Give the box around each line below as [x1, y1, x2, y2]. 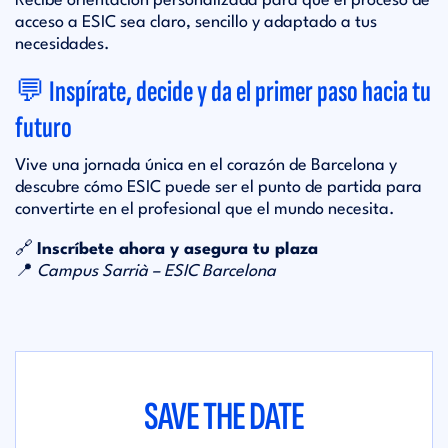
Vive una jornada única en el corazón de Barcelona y [15, 157, 397, 174]
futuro [15, 110, 72, 146]
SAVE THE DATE [144, 393, 304, 441]
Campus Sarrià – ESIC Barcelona [37, 263, 276, 280]
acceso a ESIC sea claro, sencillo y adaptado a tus [15, 14, 377, 31]
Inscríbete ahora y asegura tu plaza [37, 241, 318, 258]
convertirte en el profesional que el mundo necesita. [15, 201, 395, 218]
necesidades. [15, 36, 110, 53]
